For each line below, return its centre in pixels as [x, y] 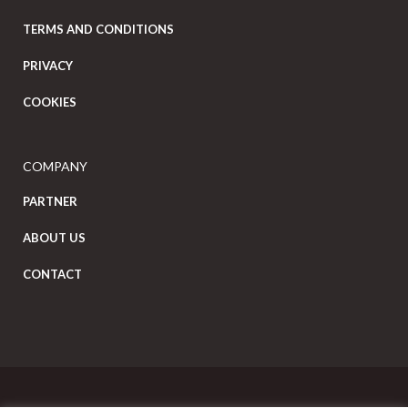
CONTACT [52, 274]
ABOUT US [54, 237]
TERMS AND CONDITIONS [98, 29]
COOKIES [50, 102]
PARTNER [50, 201]
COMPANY [55, 166]
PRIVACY [48, 65]
